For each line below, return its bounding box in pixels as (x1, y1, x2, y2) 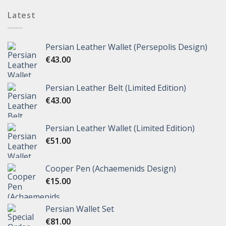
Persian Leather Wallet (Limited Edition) (45, 122, 195, 134)
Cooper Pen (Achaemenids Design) (45, 162, 176, 174)
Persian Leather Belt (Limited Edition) (45, 82, 186, 93)
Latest (8, 10, 36, 21)
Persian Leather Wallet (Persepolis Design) (45, 41, 207, 52)
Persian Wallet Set (45, 203, 114, 214)
